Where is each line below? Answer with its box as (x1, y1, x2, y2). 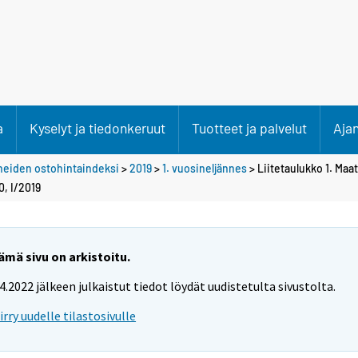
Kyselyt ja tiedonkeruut (30, 119, 165, 137)
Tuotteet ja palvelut (192, 119, 307, 137)
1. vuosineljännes (162, 161, 247, 175)
